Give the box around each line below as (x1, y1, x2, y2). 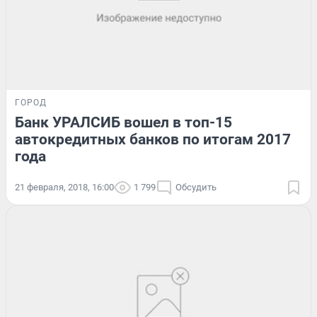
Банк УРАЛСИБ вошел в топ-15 (15, 113, 232, 131)
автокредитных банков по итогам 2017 (15, 130, 291, 148)
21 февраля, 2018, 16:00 (15, 181, 114, 192)
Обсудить (175, 181, 217, 192)
